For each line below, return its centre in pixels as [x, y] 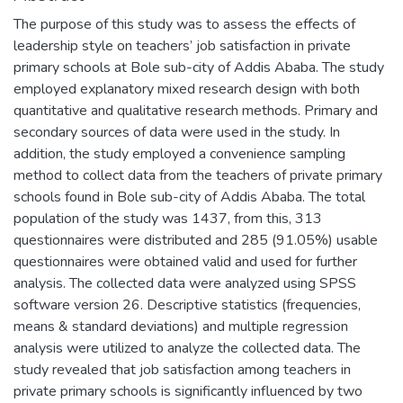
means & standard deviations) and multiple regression [181, 326]
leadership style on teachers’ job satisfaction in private [182, 45]
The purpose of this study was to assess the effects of [184, 24]
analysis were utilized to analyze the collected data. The [187, 348]
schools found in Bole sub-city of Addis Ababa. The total [189, 197]
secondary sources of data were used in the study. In [177, 132]
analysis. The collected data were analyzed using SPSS [185, 283]
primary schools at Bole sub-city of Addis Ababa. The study [199, 67]
